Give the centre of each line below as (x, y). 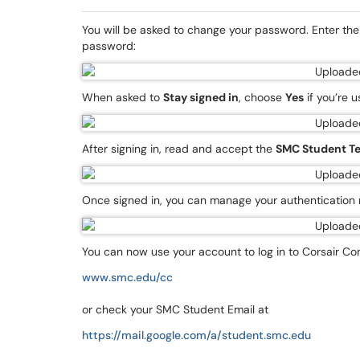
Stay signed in (201, 97)
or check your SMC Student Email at (175, 309)
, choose (262, 97)
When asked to (123, 97)
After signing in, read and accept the (179, 149)
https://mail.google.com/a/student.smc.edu (196, 335)
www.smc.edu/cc (127, 277)
